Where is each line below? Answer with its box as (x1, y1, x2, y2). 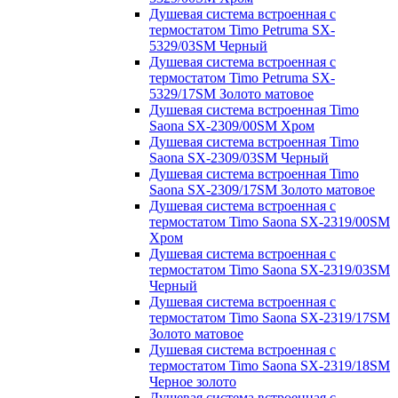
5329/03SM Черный (149, 37, 267, 53)
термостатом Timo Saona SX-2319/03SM (149, 261, 390, 277)
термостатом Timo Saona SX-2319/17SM (149, 309, 390, 325)
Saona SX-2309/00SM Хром (149, 117, 314, 133)
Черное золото (149, 373, 236, 389)
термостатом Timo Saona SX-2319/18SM (149, 357, 390, 373)
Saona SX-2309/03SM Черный (149, 149, 329, 165)
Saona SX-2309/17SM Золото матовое (149, 181, 375, 197)
